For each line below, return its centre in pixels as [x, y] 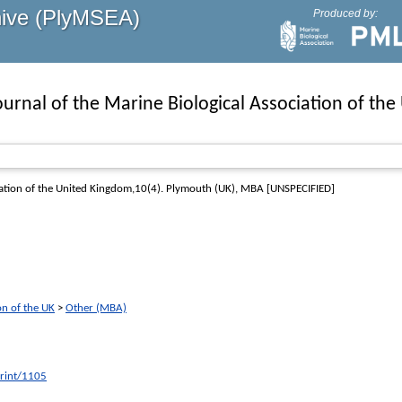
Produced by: [345, 13]
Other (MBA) [96, 308]
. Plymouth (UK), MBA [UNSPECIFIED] [248, 189]
